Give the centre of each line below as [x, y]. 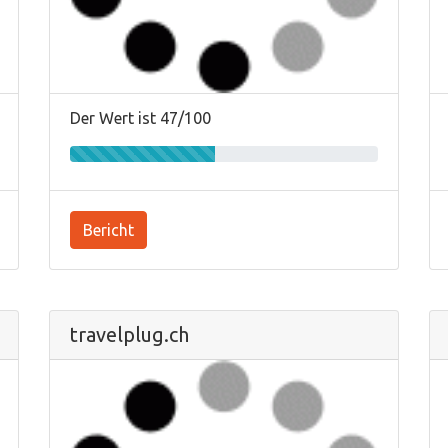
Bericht [108, 230]
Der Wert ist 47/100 [140, 118]
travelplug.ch [129, 334]
